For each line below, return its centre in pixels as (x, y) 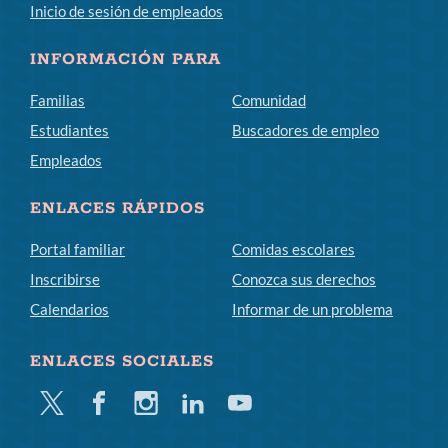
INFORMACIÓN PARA (125, 59)
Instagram (168, 401)
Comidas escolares (293, 248)
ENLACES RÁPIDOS (117, 208)
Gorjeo (62, 401)
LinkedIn (209, 401)
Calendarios (69, 308)
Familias (57, 99)
